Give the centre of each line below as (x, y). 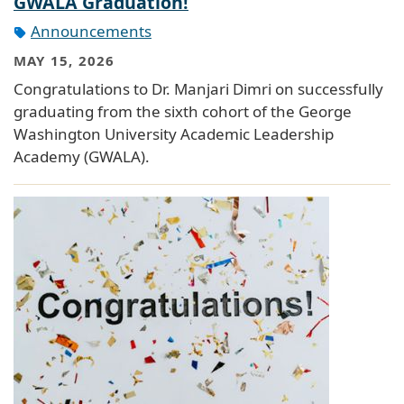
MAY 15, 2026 (64, 60)
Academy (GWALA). (82, 157)
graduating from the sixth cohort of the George (183, 112)
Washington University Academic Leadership (174, 134)
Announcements (91, 32)
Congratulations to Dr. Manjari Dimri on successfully (198, 89)
